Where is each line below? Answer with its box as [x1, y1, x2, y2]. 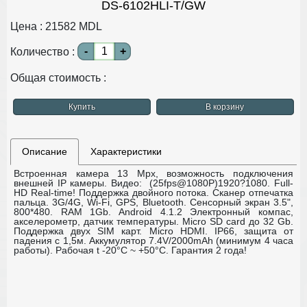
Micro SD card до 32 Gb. [182, 215, 293, 227]
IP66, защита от [214, 225, 293, 236]
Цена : [10, 20, 45, 32]
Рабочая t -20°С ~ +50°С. [56, 244, 169, 256]
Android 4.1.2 [119, 206, 191, 217]
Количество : [10, 45, 77, 58]
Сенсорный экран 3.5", [189, 196, 294, 208]
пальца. [14, 196, 53, 208]
